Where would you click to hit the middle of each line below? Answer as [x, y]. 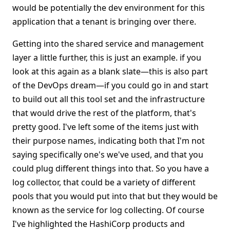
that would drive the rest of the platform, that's [104, 113]
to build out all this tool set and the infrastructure [109, 99]
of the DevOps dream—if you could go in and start [110, 85]
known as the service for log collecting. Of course [108, 210]
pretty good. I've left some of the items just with [106, 127]
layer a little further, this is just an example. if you [107, 57]
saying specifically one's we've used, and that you [108, 155]
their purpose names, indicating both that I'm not [109, 141]
